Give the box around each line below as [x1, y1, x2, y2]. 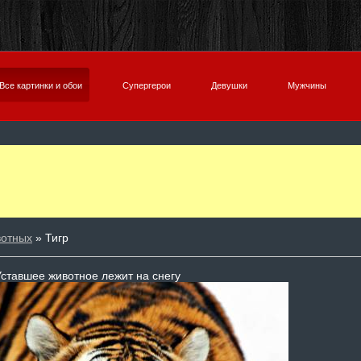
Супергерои [122, 81, 171, 90]
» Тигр [32, 231, 68, 244]
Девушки [211, 81, 247, 90]
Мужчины [288, 81, 326, 90]
